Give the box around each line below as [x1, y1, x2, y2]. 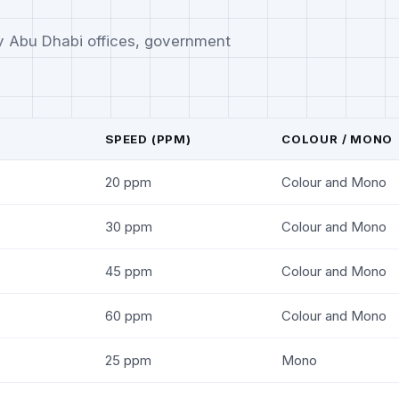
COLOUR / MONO [281, 131, 394, 146]
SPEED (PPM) [105, 131, 191, 146]
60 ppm [105, 306, 152, 324]
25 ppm [105, 351, 151, 369]
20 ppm [105, 173, 151, 191]
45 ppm [105, 262, 152, 280]
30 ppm [105, 217, 152, 235]
